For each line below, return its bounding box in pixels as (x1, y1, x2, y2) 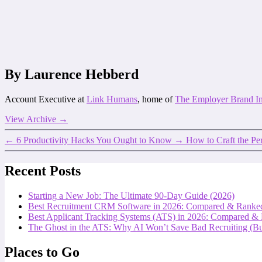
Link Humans (87, 94, 137, 105)
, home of (137, 94, 175, 105)
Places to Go (5, 244, 80, 260)
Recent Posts (5, 163, 81, 179)
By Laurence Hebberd (5, 67, 139, 82)
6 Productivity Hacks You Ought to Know (16, 135, 172, 146)
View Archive (5, 114, 58, 125)
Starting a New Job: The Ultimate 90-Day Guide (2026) (28, 191, 235, 201)
